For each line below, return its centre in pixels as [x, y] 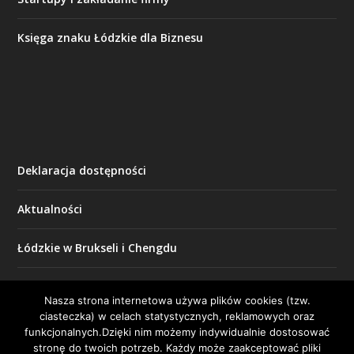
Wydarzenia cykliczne [77, 287]
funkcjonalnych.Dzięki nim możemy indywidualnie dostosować [177, 332]
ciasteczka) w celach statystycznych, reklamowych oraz [177, 316]
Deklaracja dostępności [82, 171]
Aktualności [50, 209]
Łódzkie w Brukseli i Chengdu [98, 248]
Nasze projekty [60, 326]
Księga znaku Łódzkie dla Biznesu [111, 38]
